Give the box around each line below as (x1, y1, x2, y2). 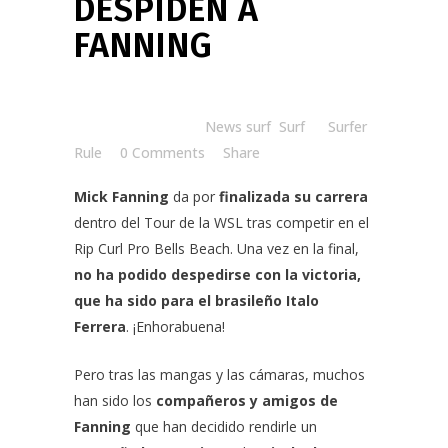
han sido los (74, 390, 156, 410)
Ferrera (74, 316, 126, 336)
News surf (205, 116, 271, 136)
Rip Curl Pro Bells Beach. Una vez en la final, (74, 238, 359, 258)
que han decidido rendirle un (131, 416, 317, 436)
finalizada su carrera (219, 186, 368, 206)
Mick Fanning (74, 186, 169, 206)
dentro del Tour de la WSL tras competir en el (74, 212, 369, 232)
